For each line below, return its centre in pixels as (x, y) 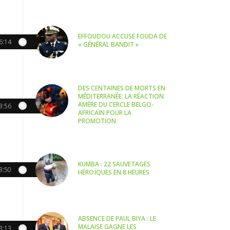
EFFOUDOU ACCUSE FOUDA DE (123, 36)
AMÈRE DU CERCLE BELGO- (116, 104)
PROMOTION (97, 121)
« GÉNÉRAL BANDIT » (109, 45)
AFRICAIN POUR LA (105, 112)
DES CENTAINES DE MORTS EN (122, 88)
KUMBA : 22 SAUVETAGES (114, 164)
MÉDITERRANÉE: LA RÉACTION (121, 96)
